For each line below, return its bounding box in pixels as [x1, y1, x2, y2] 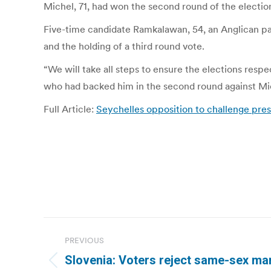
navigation [43, 244, 141, 269]
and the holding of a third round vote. [44, 40, 204, 52]
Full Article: [44, 103, 96, 115]
